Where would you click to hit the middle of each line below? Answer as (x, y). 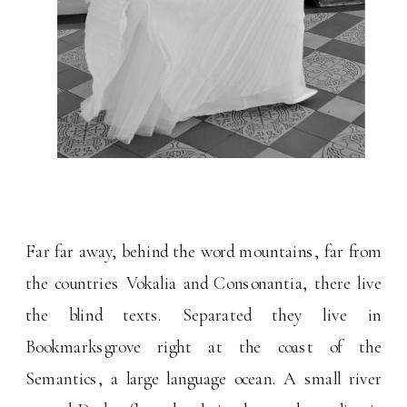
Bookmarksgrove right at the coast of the (204, 347)
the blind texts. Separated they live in (204, 315)
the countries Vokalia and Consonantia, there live (204, 283)
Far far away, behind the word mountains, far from (204, 251)
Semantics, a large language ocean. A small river (204, 378)
